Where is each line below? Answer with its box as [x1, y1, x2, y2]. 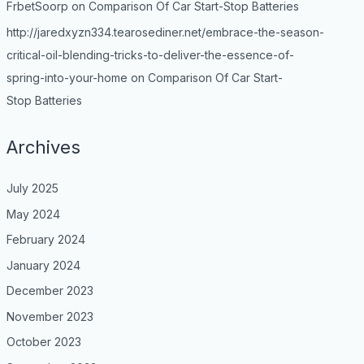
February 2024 [6, 232, 85, 247]
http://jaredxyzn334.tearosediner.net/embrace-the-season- [6, 24, 324, 39]
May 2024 [6, 206, 60, 221]
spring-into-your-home [6, 70, 128, 84]
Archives [6, 136, 80, 158]
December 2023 [6, 284, 93, 298]
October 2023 [6, 335, 81, 349]
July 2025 [6, 181, 58, 196]
